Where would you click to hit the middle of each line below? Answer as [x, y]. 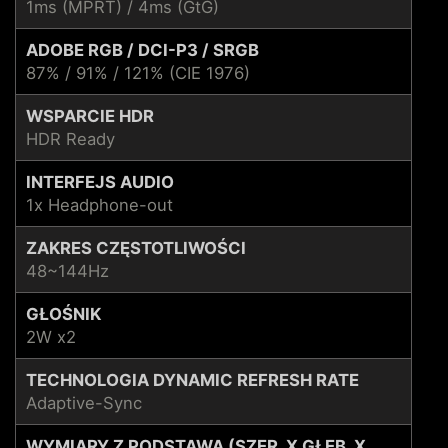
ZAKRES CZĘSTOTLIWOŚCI [136, 247]
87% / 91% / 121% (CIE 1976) [138, 72]
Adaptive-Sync [84, 402]
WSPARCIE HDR [90, 115]
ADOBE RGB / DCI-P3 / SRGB [142, 49]
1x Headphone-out [99, 204]
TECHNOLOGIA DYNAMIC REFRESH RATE [192, 379]
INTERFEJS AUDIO [100, 181]
